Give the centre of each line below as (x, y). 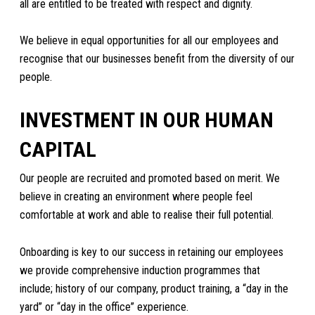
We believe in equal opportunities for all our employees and (149, 41)
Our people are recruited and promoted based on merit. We (150, 179)
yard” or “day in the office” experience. (104, 307)
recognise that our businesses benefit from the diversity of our (157, 59)
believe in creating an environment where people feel (136, 197)
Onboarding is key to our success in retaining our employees (152, 252)
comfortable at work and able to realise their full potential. (147, 215)
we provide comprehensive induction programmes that (140, 270)
